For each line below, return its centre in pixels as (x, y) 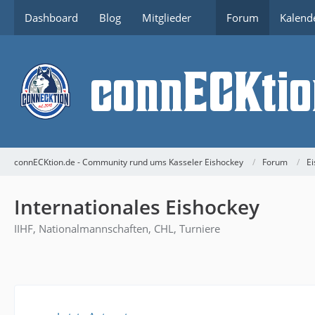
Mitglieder (167, 18)
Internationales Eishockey (137, 207)
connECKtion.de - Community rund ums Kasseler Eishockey (129, 162)
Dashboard (51, 18)
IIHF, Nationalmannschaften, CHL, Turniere (117, 229)
